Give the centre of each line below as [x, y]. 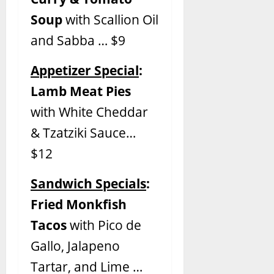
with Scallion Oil [112, 19]
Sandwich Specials [88, 183]
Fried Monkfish [79, 204]
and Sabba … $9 [78, 40]
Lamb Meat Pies [81, 91]
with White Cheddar [89, 112]
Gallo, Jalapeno [75, 246]
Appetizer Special [85, 70]
